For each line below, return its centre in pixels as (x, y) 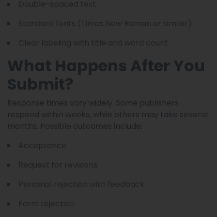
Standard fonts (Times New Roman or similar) (105, 23)
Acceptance (42, 145)
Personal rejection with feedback (81, 184)
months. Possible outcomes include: (75, 126)
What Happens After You (106, 65)
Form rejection (46, 203)
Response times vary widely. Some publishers (93, 103)
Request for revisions (58, 165)
